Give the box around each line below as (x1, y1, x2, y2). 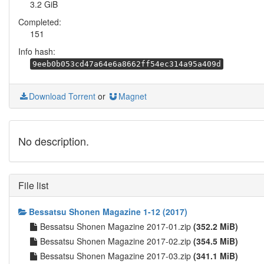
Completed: (18, 16, 61, 28)
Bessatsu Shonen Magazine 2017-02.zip (40, 235, 193, 247)
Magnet (118, 90, 147, 102)
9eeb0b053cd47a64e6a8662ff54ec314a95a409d (32, 60, 221, 68)
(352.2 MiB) (193, 220, 238, 232)
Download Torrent (29, 90, 95, 102)
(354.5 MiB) (193, 235, 238, 247)
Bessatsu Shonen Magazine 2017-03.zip (40, 250, 193, 262)
